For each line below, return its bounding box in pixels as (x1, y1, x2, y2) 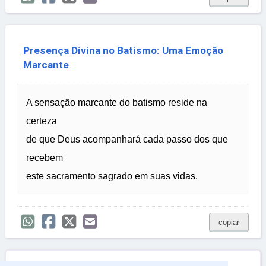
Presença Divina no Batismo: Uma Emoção (23, 45, 223, 57)
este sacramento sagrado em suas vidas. (26, 171, 198, 182)
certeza (26, 116, 57, 126)
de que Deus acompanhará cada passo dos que (26, 134, 228, 145)
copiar (218, 218, 239, 227)
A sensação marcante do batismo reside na (26, 97, 207, 108)
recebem (26, 153, 63, 163)
